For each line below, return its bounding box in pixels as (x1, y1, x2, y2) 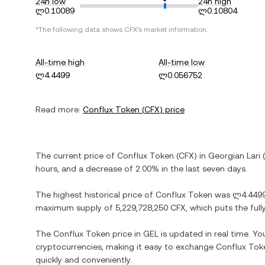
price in (110, 229, 143, 238)
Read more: (35, 105, 80, 114)
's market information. (137, 25, 208, 34)
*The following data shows (35, 25, 124, 34)
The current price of (35, 151, 117, 160)
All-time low (159, 57, 205, 67)
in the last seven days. (159, 164, 247, 173)
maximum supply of (35, 203, 115, 212)
